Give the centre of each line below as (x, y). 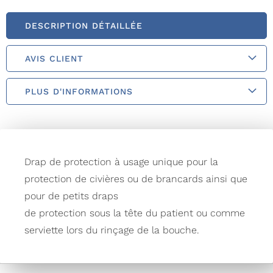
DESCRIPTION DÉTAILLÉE (84, 26)
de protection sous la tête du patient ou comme (135, 213)
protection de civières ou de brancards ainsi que (136, 179)
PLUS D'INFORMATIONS (79, 92)
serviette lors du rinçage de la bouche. (112, 230)
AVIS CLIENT (54, 59)
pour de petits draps (71, 196)
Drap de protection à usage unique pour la (121, 162)
